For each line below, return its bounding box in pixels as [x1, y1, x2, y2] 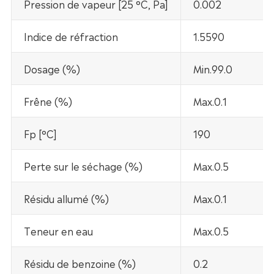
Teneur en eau [23, 223, 93, 239]
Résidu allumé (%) [23, 191, 109, 206]
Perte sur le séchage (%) [23, 158, 143, 174]
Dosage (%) [23, 61, 80, 76]
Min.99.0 [193, 61, 232, 76]
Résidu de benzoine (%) [23, 256, 136, 271]
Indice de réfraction [23, 29, 118, 44]
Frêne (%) [23, 94, 72, 109]
